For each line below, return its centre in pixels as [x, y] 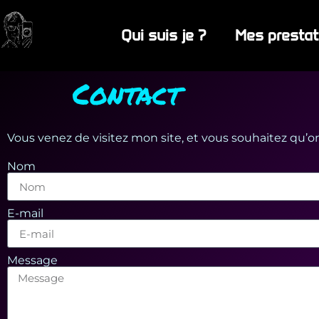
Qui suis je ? [164, 35]
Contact [127, 94]
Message [32, 260]
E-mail [25, 213]
